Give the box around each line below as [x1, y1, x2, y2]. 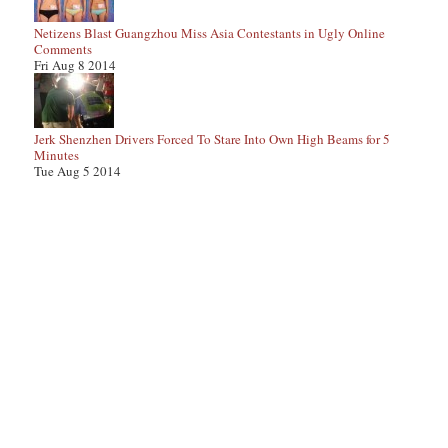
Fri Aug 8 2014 [34, 56, 116, 74]
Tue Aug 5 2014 [34, 162, 121, 180]
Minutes [34, 146, 79, 164]
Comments [34, 40, 92, 58]
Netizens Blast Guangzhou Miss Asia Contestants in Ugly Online [34, 24, 385, 42]
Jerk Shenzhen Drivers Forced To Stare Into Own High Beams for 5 [34, 130, 390, 148]
